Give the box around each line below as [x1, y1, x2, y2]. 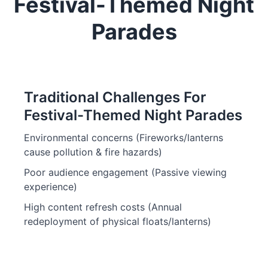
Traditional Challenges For [24, 89, 206, 106]
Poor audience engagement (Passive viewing [24, 166, 227, 178]
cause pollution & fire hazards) [24, 146, 162, 158]
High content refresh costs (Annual [24, 201, 182, 213]
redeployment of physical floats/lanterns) [24, 215, 211, 227]
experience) [24, 181, 77, 193]
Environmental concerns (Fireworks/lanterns [24, 132, 223, 144]
